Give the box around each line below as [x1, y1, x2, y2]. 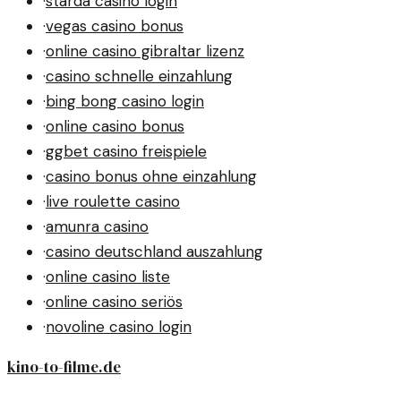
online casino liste [46, 267, 170, 287]
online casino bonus [46, 116, 184, 137]
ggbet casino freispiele [46, 141, 207, 162]
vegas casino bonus [46, 16, 183, 37]
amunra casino [46, 217, 149, 237]
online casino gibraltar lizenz [46, 41, 244, 62]
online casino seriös [46, 292, 183, 312]
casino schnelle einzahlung [46, 66, 233, 87]
